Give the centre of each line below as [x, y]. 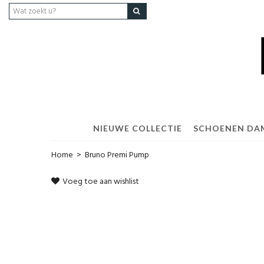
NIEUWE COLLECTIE [138, 128]
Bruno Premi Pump [117, 155]
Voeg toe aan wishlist [101, 182]
